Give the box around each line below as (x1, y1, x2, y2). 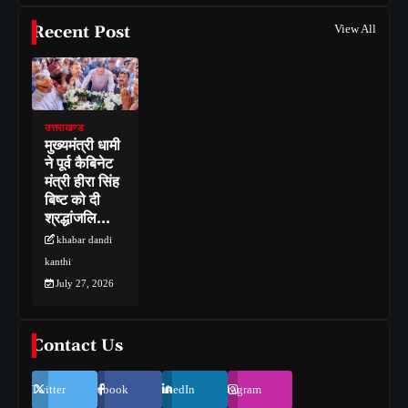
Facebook (80, 382, 129, 397)
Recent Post (32, 22, 130, 44)
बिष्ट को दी (45, 191, 100, 210)
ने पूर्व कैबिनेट (45, 155, 113, 174)
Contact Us (32, 335, 123, 357)
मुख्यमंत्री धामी (45, 137, 120, 156)
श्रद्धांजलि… (45, 209, 110, 229)
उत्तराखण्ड (45, 122, 84, 134)
